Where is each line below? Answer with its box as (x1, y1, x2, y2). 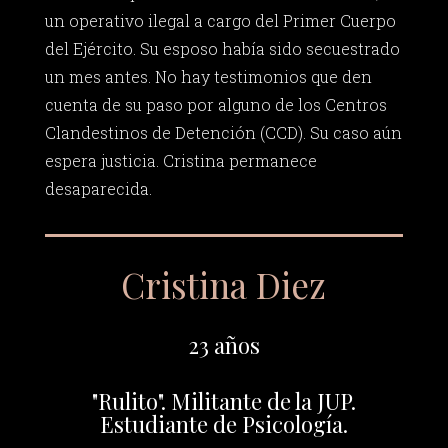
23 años (187, 329, 260, 360)
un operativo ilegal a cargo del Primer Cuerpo (44, 10, 396, 32)
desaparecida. (44, 178, 152, 200)
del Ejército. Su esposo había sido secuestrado (44, 38, 400, 60)
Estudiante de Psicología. (99, 408, 348, 439)
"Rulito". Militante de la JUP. (91, 385, 356, 416)
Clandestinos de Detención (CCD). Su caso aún (44, 122, 402, 144)
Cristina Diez (121, 260, 327, 308)
